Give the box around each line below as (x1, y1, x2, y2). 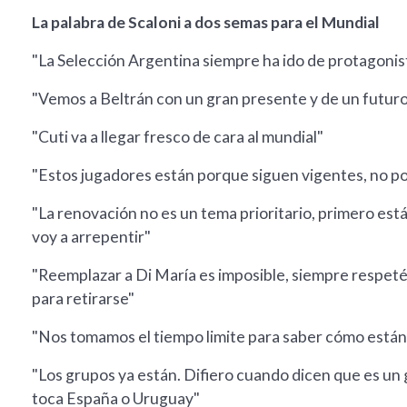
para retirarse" (32, 289, 134, 309)
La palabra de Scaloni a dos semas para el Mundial (32, 13, 380, 33)
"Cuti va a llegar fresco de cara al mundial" (32, 127, 323, 147)
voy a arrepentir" (32, 227, 151, 247)
